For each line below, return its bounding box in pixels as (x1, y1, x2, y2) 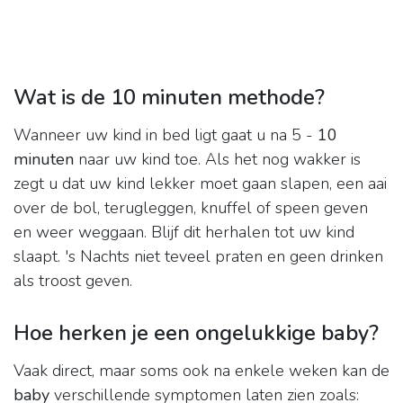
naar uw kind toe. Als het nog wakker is (74, 148, 361, 171)
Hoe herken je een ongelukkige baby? (13, 318, 379, 348)
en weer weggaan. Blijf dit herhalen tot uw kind (13, 221, 354, 244)
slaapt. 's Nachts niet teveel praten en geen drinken (13, 246, 383, 268)
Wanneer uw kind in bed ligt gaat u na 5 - (13, 124, 318, 147)
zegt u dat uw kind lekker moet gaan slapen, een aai (13, 173, 387, 195)
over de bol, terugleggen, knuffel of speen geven (13, 197, 368, 219)
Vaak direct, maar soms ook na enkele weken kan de (13, 360, 390, 382)
